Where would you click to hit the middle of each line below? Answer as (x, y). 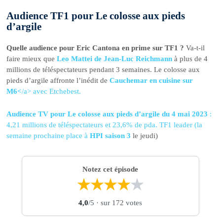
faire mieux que (32, 59)
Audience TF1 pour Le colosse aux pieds (96, 16)
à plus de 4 (190, 59)
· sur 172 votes (118, 202)
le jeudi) (145, 136)
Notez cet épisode (110, 169)
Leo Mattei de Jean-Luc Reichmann (115, 59)
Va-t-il (195, 48)
